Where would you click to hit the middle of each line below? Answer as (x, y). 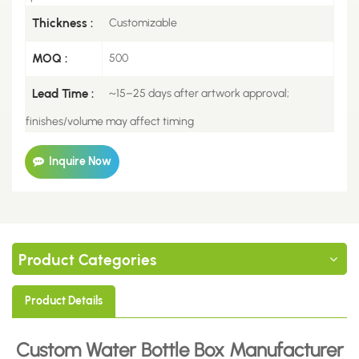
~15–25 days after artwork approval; (199, 93)
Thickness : (63, 23)
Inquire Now (80, 161)
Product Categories (87, 260)
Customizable (143, 22)
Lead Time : (63, 93)
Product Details (64, 301)
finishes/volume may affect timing (110, 121)
